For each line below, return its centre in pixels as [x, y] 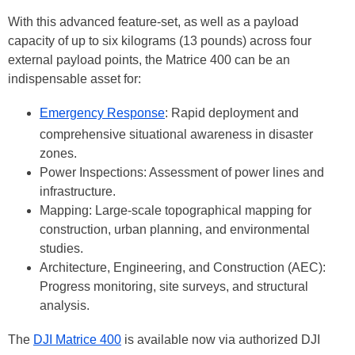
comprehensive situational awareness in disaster [176, 134]
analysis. [65, 305]
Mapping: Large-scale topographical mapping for [176, 210]
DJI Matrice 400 [77, 339]
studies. [61, 248]
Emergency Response [102, 113]
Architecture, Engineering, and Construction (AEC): [183, 267]
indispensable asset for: [74, 78]
